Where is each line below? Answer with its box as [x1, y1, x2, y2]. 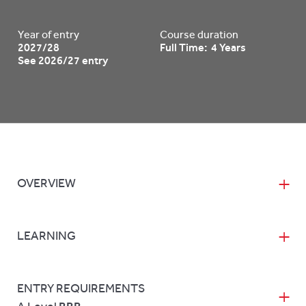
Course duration [160, 28, 238, 41]
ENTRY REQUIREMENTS [17, 281, 145, 296]
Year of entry [18, 28, 79, 41]
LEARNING [17, 228, 76, 243]
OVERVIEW [17, 176, 76, 191]
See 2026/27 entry [18, 54, 108, 67]
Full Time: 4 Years [160, 41, 246, 54]
